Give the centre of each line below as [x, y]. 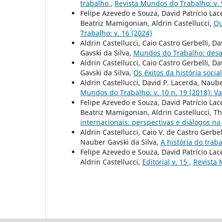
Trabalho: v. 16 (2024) [116, 33]
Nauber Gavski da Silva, [120, 142]
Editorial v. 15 [166, 162]
